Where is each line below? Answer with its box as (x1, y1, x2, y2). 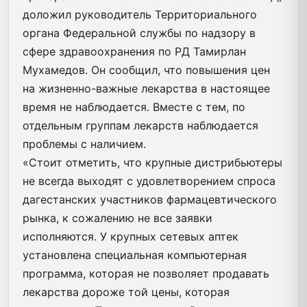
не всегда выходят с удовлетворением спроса (23, 173, 275, 188)
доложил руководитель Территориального (23, 7, 257, 21)
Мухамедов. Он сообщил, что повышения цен (23, 62, 270, 77)
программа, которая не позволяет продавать (23, 266, 269, 280)
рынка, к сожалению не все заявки (23, 210, 212, 225)
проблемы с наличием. (23, 136, 146, 151)
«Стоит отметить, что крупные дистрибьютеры (23, 155, 282, 169)
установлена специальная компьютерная (23, 247, 247, 262)
